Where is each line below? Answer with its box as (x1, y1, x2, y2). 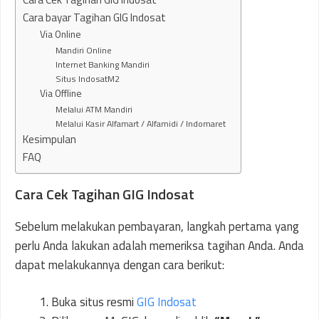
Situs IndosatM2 (56, 71, 120, 85)
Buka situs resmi (51, 293, 137, 311)
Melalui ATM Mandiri (56, 102, 133, 116)
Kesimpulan (23, 130, 76, 147)
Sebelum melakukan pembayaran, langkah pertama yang (15, 216, 299, 236)
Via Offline (40, 85, 83, 100)
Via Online (40, 26, 82, 41)
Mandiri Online (56, 43, 113, 57)
